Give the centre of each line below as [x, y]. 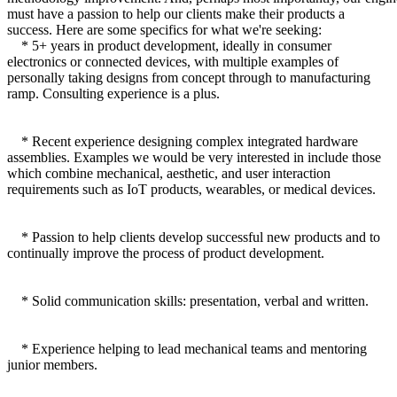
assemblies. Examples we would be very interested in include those [194, 157]
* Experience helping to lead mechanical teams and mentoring [187, 348]
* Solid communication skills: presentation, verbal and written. [188, 300]
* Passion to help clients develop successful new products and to [194, 237]
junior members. [52, 364]
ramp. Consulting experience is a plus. [113, 93]
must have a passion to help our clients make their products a [176, 13]
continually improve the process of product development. [166, 253]
